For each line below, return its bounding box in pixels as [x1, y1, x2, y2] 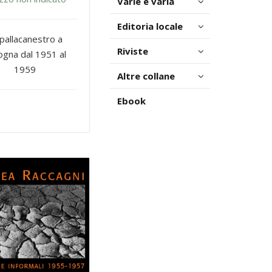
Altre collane [117, 70, 175, 82]
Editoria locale [117, 20, 183, 32]
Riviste [117, 45, 148, 57]
